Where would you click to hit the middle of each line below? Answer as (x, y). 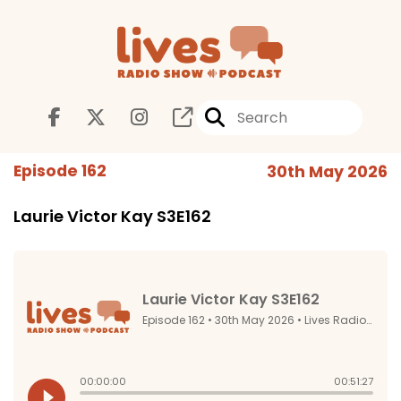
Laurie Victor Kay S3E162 (112, 216)
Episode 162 (60, 171)
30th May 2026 (327, 172)
